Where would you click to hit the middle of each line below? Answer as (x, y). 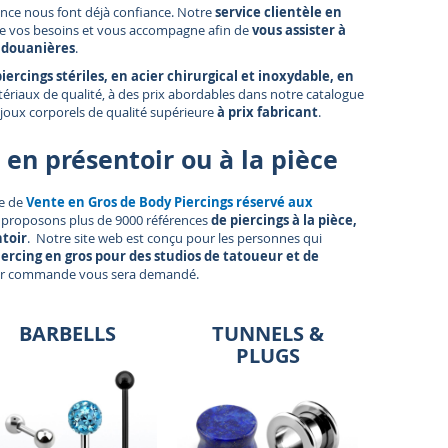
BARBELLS (67, 333)
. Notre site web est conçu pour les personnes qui (174, 238)
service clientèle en (278, 12)
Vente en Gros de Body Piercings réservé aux (169, 202)
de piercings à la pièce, (284, 220)
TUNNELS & (267, 333)
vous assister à (299, 30)
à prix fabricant (267, 112)
